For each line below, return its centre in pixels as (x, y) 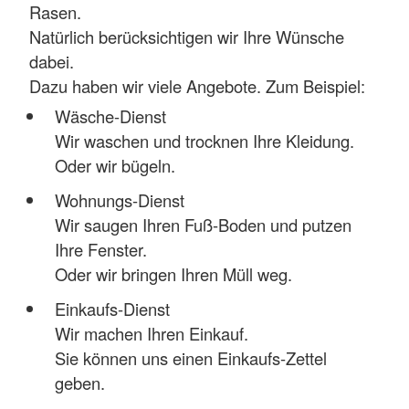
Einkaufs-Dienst (112, 309)
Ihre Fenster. (100, 249)
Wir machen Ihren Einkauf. (151, 334)
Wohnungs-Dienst (119, 199)
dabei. (52, 62)
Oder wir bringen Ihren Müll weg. (173, 273)
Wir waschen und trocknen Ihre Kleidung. (204, 140)
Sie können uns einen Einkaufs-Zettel (190, 358)
